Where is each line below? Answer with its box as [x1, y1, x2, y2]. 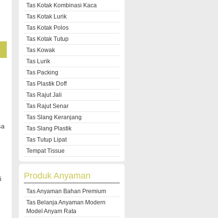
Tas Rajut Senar [26, 103, 69, 109]
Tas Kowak [26, 47, 55, 54]
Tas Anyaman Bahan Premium [26, 188, 106, 195]
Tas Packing [26, 69, 58, 76]
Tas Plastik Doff [26, 80, 67, 87]
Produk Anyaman [24, 171, 91, 181]
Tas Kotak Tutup [26, 36, 69, 42]
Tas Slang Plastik [26, 125, 72, 132]
